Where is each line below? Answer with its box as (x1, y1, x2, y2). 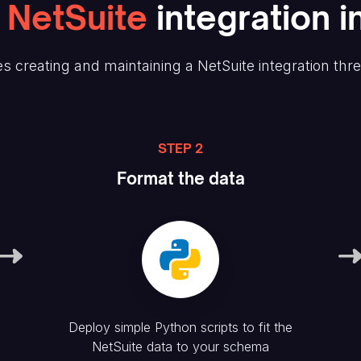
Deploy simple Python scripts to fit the (68, 319, 293, 335)
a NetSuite (185, 57, 255, 74)
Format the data (116, 168, 245, 189)
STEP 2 (158, 140, 203, 156)
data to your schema (143, 338, 269, 355)
